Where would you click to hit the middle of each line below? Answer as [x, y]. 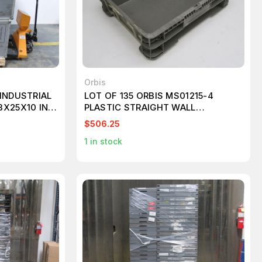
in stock [105, 141]
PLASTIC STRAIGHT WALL [140, 107]
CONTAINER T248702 [131, 119]
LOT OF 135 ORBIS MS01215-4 [149, 95]
